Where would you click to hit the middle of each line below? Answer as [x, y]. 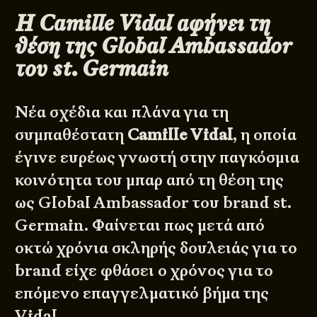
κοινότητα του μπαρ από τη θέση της [150, 180]
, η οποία [265, 134]
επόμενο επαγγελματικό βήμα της [142, 293]
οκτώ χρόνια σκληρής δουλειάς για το [156, 248]
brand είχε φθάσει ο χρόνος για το [144, 270]
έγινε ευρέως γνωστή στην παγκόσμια [157, 157]
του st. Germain [92, 68]
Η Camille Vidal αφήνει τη [143, 23]
